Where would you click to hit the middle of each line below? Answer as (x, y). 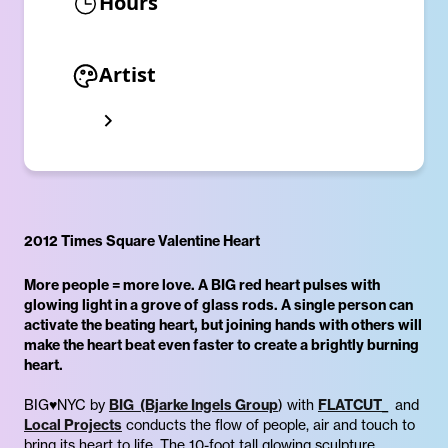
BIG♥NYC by (66, 405)
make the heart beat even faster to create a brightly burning (221, 345)
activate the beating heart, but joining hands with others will (223, 325)
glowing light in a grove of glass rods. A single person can (218, 305)
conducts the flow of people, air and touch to (268, 425)
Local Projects (73, 425)
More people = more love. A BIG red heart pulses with (202, 285)
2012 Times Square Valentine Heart (142, 241)
